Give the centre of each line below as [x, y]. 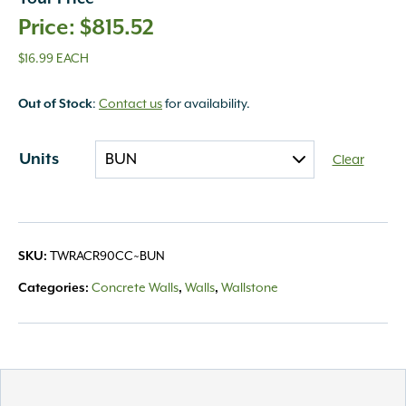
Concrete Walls [135, 288]
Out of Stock [55, 104]
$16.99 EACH [53, 59]
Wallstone [250, 288]
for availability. [206, 104]
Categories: [55, 288]
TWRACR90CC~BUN [107, 256]
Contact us [130, 104]
